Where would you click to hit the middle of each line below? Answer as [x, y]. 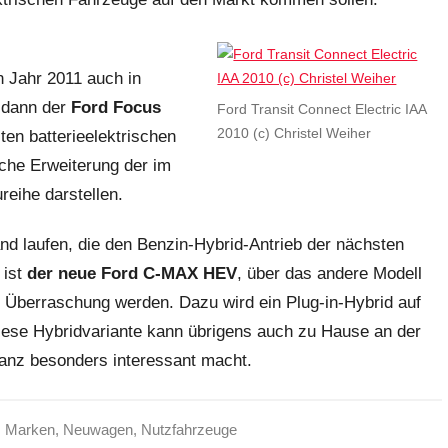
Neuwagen [97, 429]
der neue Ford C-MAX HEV [132, 273]
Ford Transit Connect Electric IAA [322, 108]
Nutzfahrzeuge [188, 429]
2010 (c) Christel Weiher [294, 132]
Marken [29, 429]
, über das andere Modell [329, 273]
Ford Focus [116, 107]
